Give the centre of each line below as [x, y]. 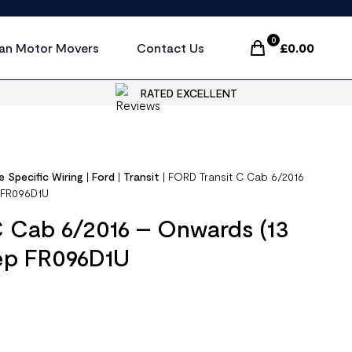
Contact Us [170, 48]
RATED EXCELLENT [189, 93]
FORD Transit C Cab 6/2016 [236, 176]
